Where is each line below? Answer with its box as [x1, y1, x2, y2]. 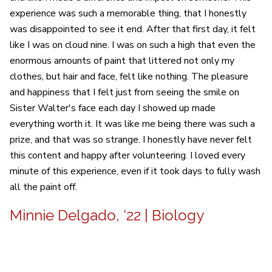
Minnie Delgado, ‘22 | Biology [10, 206, 204, 225]
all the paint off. [10, 180, 77, 194]
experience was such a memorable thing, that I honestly [10, 7, 246, 21]
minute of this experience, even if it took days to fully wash [10, 165, 260, 178]
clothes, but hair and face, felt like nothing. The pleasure [10, 70, 248, 84]
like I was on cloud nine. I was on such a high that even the [10, 38, 256, 52]
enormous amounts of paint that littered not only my [10, 54, 234, 68]
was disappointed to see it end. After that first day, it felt [10, 22, 256, 36]
